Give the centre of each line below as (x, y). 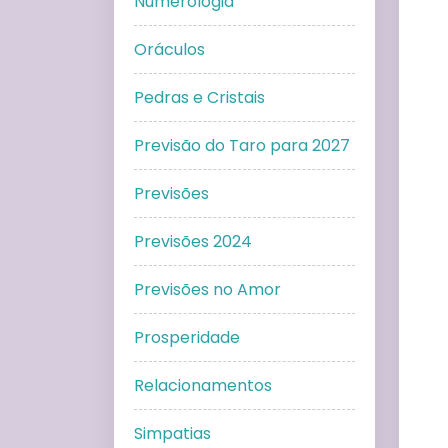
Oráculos (169, 49)
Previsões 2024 (193, 241)
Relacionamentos (203, 385)
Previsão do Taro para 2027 (242, 145)
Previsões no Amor (207, 289)
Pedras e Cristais (199, 97)
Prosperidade (187, 337)
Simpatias (172, 433)
